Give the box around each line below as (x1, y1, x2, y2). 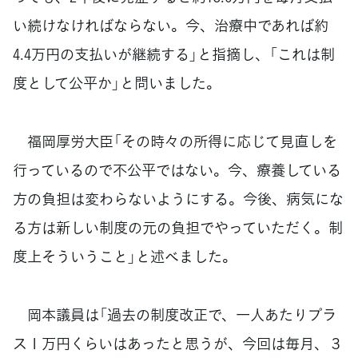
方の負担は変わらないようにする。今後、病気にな (13, 187, 344, 209)
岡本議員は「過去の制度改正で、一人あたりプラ (13, 303, 336, 325)
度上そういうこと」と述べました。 (13, 245, 237, 267)
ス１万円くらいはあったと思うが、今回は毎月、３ (13, 332, 343, 354)
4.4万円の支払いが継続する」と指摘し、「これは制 (13, 43, 335, 66)
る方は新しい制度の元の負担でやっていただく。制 (13, 216, 343, 238)
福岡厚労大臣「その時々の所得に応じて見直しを (13, 129, 337, 152)
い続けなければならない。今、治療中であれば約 (13, 14, 328, 37)
